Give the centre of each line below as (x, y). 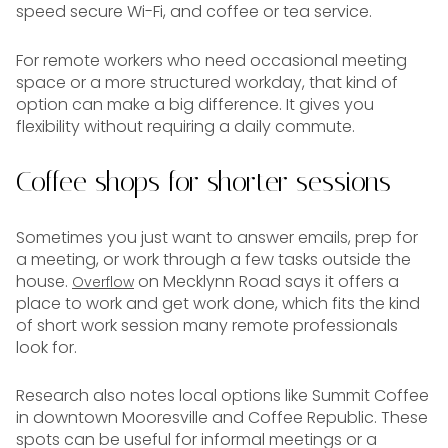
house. (44, 281)
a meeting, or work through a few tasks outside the (213, 259)
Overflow (103, 281)
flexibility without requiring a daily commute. (185, 126)
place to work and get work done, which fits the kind (218, 303)
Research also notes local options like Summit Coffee (222, 396)
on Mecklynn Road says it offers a (266, 281)
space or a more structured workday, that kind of (207, 82)
